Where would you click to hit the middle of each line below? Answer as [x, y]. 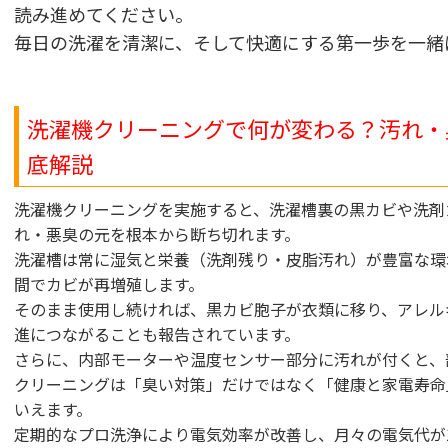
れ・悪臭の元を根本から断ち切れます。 [157, 234]
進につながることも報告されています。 [157, 334]
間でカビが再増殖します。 [109, 284]
